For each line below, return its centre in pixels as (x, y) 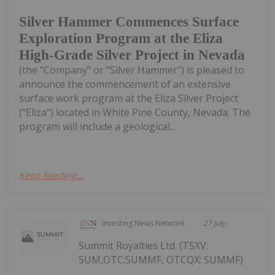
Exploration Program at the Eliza (121, 39)
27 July (215, 223)
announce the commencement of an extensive (125, 84)
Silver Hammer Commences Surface (129, 22)
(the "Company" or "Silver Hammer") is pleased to (132, 70)
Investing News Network (144, 223)
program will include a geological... (97, 127)
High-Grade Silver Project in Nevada (132, 55)
